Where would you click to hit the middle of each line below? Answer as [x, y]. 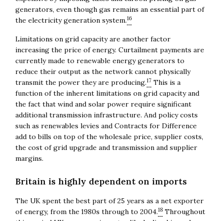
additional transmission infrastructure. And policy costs [106, 115]
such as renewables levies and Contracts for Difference [106, 126]
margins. [29, 158]
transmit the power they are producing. [81, 82]
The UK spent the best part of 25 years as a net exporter [109, 201]
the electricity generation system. [71, 20]
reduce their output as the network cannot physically [103, 71]
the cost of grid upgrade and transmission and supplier [106, 147]
